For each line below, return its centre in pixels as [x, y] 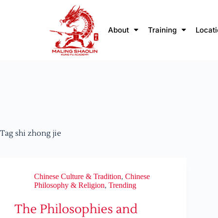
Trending [122, 185]
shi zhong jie [37, 134]
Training [163, 30]
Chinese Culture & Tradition [78, 177]
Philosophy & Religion [69, 185]
